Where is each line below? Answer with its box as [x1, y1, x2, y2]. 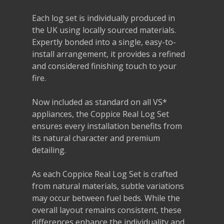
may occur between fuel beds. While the [32, 192, 180, 203]
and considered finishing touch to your [32, 60, 177, 71]
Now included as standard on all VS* [32, 96, 167, 107]
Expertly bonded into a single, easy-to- [32, 36, 176, 47]
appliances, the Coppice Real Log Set [32, 108, 169, 119]
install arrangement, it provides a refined [32, 48, 185, 59]
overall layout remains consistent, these [32, 204, 182, 215]
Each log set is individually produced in [32, 12, 175, 23]
